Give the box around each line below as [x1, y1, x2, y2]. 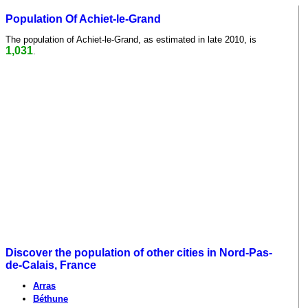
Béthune [33, 294, 68, 305]
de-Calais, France [5, 259, 96, 272]
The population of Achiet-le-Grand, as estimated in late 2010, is [5, 34, 256, 45]
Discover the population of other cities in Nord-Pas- [5, 247, 272, 259]
